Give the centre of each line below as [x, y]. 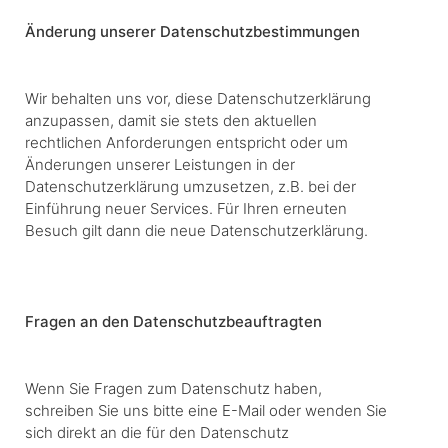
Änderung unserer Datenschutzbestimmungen [192, 31]
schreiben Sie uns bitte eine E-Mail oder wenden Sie [206, 410]
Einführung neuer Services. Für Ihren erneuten [186, 208]
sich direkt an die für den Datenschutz [157, 432]
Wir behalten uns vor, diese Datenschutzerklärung [198, 98]
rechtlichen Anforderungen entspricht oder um [186, 142]
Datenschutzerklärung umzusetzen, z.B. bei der [190, 186]
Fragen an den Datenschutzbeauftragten [173, 321]
